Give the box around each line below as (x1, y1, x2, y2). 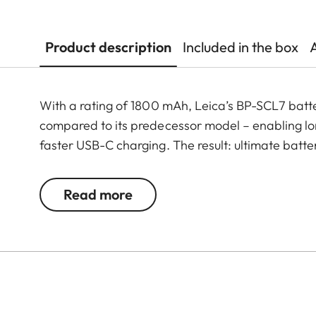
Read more (63, 186, 133, 204)
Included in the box (183, 38, 298, 56)
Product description (45, 38, 171, 56)
